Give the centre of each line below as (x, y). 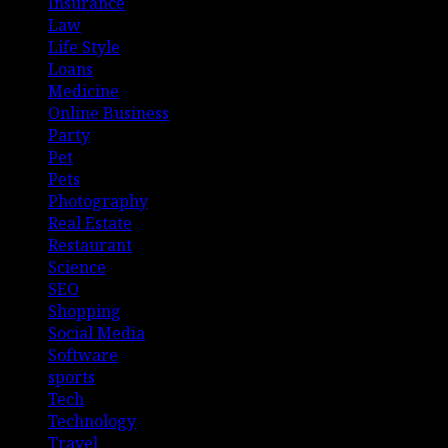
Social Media (96, 333)
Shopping (84, 311)
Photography (98, 201)
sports (71, 377)
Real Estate (90, 223)
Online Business (108, 113)
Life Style (84, 47)
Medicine (83, 91)
